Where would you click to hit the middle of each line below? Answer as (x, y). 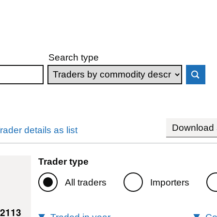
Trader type (63, 161)
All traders (85, 182)
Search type (74, 57)
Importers (170, 182)
